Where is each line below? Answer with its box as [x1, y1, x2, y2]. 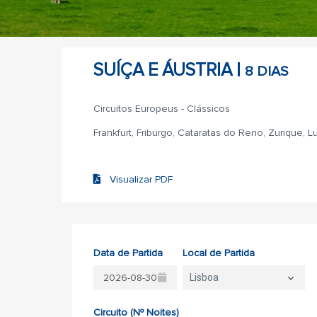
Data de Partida [93, 247, 163, 259]
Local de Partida [183, 247, 255, 259]
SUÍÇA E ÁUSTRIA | [93, 59, 245, 81]
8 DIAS [245, 63, 288, 80]
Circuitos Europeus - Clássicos [93, 103, 230, 115]
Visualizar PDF [101, 173, 173, 185]
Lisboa [190, 272, 219, 283]
